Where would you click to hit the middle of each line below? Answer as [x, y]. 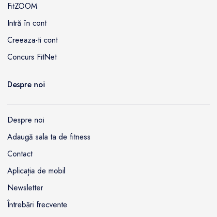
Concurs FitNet [32, 57]
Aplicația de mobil [36, 170]
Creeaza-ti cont [32, 40]
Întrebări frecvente [37, 204]
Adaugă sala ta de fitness [49, 137]
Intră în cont [27, 23]
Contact [20, 154]
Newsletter [25, 187]
